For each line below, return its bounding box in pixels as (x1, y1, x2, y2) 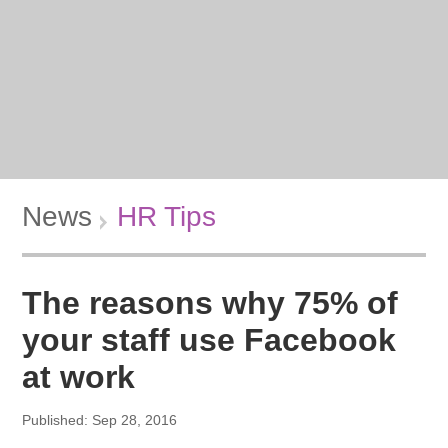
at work (22, 358, 136, 395)
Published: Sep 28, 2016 (22, 411, 178, 428)
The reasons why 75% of (22, 284, 399, 321)
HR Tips (117, 200, 217, 232)
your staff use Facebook (22, 321, 397, 358)
